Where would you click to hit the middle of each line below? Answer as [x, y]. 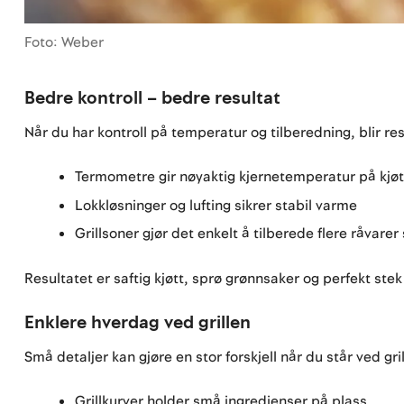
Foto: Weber [64, 42]
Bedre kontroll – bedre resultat [153, 98]
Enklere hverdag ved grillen [138, 322]
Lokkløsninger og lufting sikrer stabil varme [216, 205]
